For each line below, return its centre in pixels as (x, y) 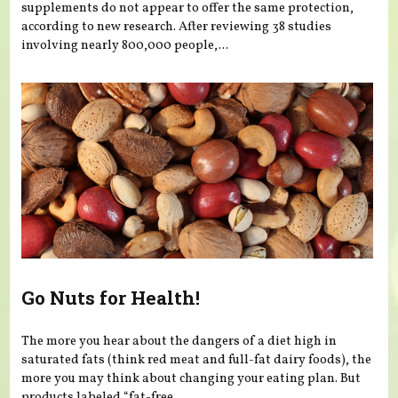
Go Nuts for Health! (111, 297)
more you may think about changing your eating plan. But (191, 379)
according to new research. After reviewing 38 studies (177, 26)
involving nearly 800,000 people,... (125, 45)
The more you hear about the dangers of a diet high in (179, 342)
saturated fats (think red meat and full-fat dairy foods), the (197, 360)
